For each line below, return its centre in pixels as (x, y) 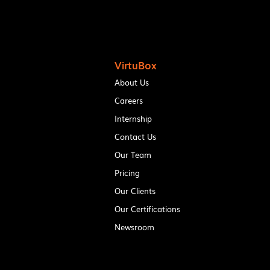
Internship (133, 118)
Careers (128, 100)
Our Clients (135, 190)
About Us (131, 82)
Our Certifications (147, 209)
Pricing (127, 172)
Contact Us (135, 136)
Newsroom (134, 227)
